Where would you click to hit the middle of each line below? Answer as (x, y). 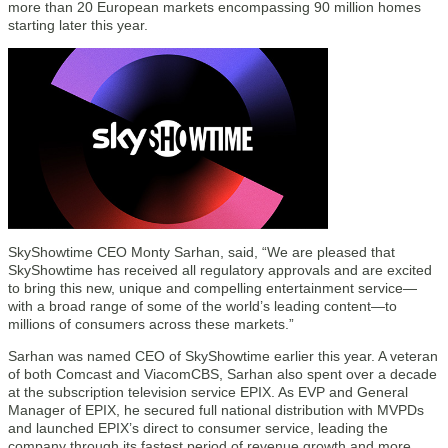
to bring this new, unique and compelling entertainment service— (212, 288)
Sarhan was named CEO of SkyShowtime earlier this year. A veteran (223, 356)
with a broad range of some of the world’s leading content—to (202, 306)
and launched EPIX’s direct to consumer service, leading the (198, 428)
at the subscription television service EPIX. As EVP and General (208, 392)
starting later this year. (78, 25)
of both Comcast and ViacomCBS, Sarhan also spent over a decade (222, 374)
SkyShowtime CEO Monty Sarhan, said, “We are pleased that (201, 252)
